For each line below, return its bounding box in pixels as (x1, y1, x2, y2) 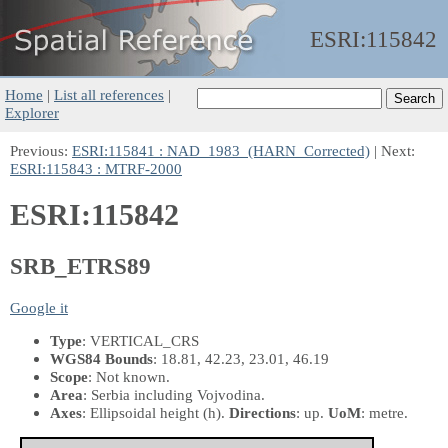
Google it (10, 298, 68, 316)
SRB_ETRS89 (10, 253, 151, 279)
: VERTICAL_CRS (82, 331, 199, 349)
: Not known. (88, 367, 170, 385)
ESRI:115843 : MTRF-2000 (10, 160, 182, 177)
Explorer (5, 104, 59, 121)
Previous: (10, 142, 72, 159)
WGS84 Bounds (50, 349, 153, 367)
